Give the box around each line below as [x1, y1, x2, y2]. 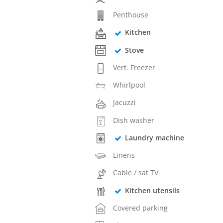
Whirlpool [113, 80, 146, 90]
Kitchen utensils [124, 185, 180, 195]
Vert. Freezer [113, 62, 156, 72]
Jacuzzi [113, 98, 136, 108]
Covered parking [113, 203, 168, 213]
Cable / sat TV [113, 168, 159, 178]
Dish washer [113, 115, 155, 125]
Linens [113, 150, 135, 160]
